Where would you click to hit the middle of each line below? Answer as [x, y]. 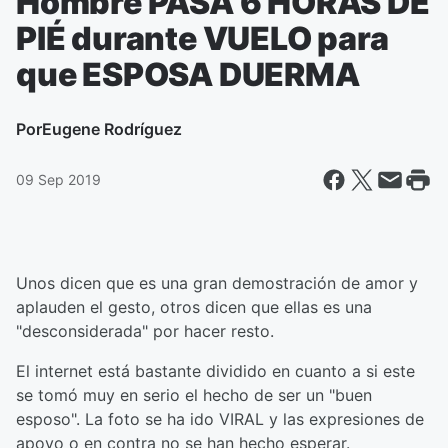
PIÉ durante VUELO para [202, 38]
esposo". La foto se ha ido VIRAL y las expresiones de [220, 419]
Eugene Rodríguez [112, 129]
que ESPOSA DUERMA [188, 74]
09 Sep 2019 [58, 179]
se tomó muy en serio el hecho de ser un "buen [194, 395]
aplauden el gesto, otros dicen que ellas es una [194, 307]
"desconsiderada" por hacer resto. [145, 331]
